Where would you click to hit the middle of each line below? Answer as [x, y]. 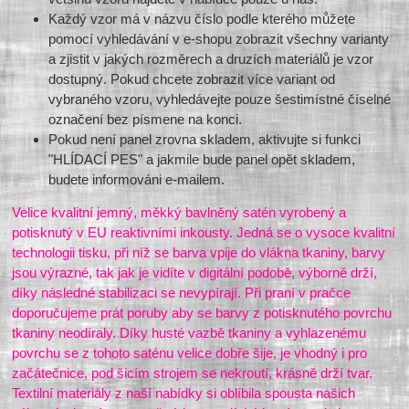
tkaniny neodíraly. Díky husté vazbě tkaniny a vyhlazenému [189, 333]
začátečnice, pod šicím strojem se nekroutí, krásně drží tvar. [193, 373]
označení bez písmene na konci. [146, 120]
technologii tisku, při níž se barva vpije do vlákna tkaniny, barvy [199, 253]
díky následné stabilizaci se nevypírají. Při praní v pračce [182, 293]
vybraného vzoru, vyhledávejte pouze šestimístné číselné [220, 100]
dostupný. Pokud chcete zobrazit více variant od [192, 79]
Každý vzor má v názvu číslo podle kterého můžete [202, 19]
